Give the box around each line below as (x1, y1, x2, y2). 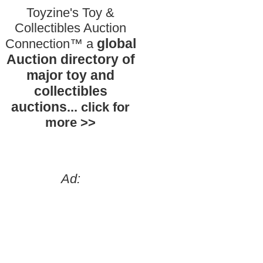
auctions (11, 99, 67, 114)
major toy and (26, 68, 114, 83)
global (96, 36, 136, 51)
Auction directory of (6, 52, 135, 67)
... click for (67, 100, 130, 114)
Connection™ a (5, 36, 97, 51)
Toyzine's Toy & (26, 5, 114, 20)
